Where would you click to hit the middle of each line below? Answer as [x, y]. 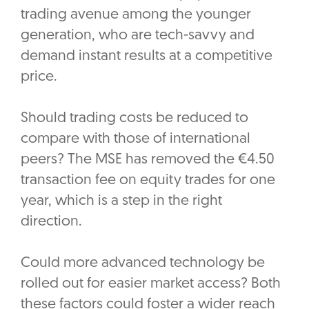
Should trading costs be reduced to [134, 119]
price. [41, 77]
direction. [53, 222]
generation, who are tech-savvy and [138, 36]
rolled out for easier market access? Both [151, 284]
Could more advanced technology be [143, 263]
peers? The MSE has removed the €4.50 [148, 160]
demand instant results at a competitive [147, 57]
